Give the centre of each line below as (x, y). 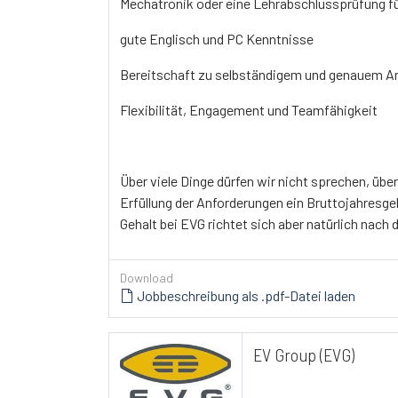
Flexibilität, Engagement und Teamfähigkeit (249, 109)
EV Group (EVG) (304, 354)
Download (147, 277)
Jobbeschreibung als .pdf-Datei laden (245, 295)
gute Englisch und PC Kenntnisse (217, 38)
